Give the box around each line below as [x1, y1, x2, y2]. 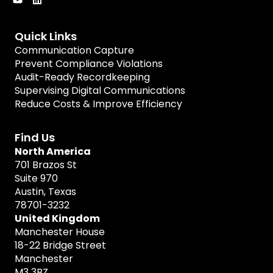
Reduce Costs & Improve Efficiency [15, 97, 182, 112]
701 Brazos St [15, 158, 77, 172]
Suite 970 [15, 171, 58, 186]
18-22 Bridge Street [15, 238, 106, 253]
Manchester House [15, 225, 105, 239]
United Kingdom [15, 211, 100, 226]
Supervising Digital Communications [15, 83, 185, 98]
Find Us [15, 130, 55, 146]
